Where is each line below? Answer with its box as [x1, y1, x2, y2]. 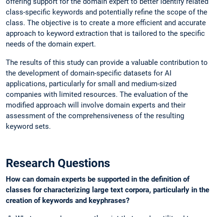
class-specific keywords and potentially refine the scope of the [6, 8, 207, 17]
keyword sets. [6, 122, 51, 131]
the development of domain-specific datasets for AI [6, 68, 171, 77]
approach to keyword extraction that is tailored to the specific [6, 29, 205, 38]
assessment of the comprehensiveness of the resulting [6, 111, 184, 120]
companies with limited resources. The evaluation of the [6, 90, 188, 99]
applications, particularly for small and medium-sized [6, 79, 176, 88]
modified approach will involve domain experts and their [6, 100, 186, 109]
